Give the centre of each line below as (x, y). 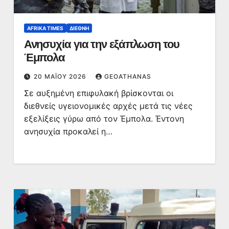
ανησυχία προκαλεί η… (68, 131)
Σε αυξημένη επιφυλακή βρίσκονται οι (98, 93)
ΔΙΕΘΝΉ (79, 28)
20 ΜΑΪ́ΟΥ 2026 (61, 76)
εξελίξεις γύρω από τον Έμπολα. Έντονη (104, 119)
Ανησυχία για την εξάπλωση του (101, 44)
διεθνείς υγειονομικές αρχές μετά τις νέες (108, 106)
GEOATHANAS (128, 76)
